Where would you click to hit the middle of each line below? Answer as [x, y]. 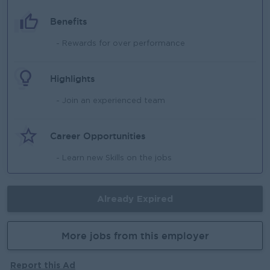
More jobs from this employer [135, 236]
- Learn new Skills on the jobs [114, 158]
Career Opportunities [98, 136]
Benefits [69, 21]
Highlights [73, 79]
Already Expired [135, 199]
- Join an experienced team [111, 101]
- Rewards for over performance [121, 44]
